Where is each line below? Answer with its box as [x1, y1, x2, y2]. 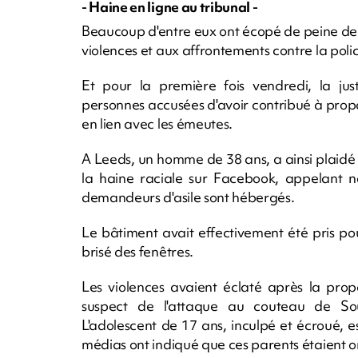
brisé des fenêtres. [82, 242, 193, 261]
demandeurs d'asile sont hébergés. [82, 188, 295, 207]
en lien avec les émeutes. [82, 114, 233, 133]
